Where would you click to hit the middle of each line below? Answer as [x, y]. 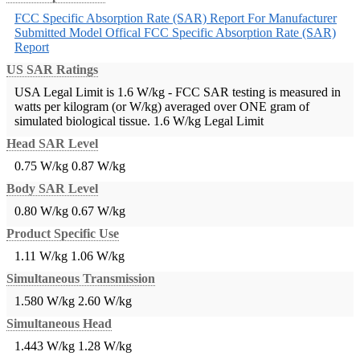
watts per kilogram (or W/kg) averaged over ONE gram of [162, 107]
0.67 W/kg [98, 211]
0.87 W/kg [98, 166]
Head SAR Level [52, 144]
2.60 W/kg [105, 301]
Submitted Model [60, 33]
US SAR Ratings [52, 70]
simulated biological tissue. [82, 121]
